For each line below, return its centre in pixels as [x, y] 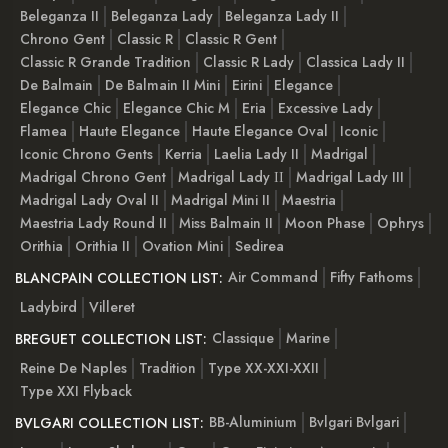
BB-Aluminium [253, 421]
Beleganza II [59, 16]
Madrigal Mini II [220, 200]
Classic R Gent [231, 39]
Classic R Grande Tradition [105, 62]
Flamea [43, 131]
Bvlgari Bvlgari [354, 421]
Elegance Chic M [176, 108]
